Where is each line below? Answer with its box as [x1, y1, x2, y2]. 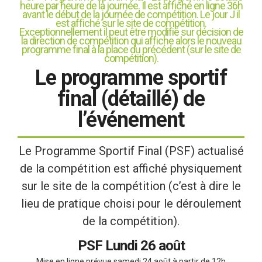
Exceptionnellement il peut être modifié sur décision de [19, 26, 243, 39]
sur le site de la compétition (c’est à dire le [21, 179, 241, 194]
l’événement [78, 108, 184, 133]
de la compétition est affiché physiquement [20, 161, 242, 176]
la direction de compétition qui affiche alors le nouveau [20, 35, 242, 47]
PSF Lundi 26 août [77, 237, 185, 254]
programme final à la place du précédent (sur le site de [21, 43, 241, 56]
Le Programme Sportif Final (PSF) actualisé [18, 144, 244, 158]
